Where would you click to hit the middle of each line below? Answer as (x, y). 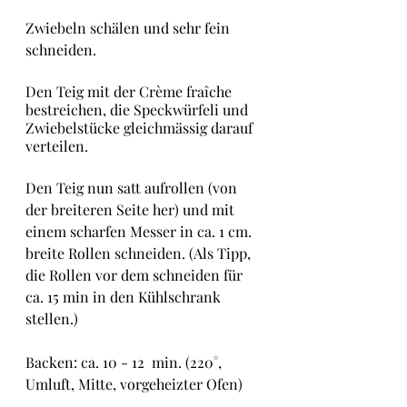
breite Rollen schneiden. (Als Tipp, (140, 253)
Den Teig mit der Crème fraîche (130, 91)
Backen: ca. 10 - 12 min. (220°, (125, 362)
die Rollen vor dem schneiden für (136, 275)
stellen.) (52, 318)
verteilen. (57, 146)
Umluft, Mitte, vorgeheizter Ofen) (134, 384)
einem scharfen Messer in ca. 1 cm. (140, 231)
